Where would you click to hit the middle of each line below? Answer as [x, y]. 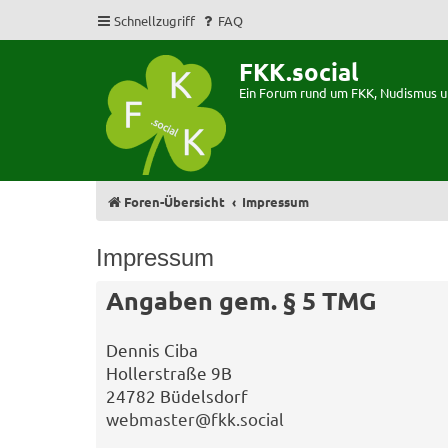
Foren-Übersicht [174, 201]
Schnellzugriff [154, 20]
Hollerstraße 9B [169, 372]
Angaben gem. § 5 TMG [241, 299]
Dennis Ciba [152, 349]
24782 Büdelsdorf [177, 395]
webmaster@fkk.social [195, 418]
